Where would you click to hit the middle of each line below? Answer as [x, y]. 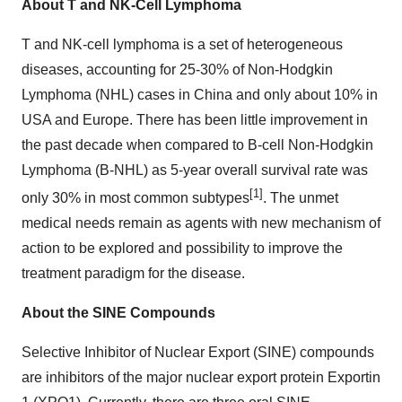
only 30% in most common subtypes [135, 198]
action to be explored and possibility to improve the [182, 249]
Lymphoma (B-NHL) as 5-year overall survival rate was [195, 170]
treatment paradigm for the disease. [133, 274]
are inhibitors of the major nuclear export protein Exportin [201, 378]
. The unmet [301, 198]
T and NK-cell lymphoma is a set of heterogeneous [182, 44]
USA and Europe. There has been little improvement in [195, 120]
